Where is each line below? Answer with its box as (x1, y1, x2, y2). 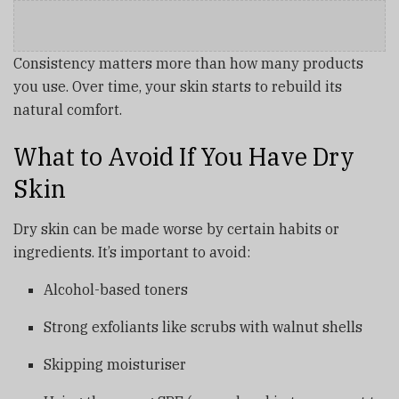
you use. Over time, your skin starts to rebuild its (13, 77, 342, 95)
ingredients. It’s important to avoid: (13, 242, 250, 261)
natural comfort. (13, 100, 122, 118)
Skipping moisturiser (44, 354, 187, 373)
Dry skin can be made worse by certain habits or (13, 219, 339, 238)
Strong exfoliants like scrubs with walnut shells (44, 317, 363, 336)
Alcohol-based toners (44, 280, 189, 298)
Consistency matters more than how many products (13, 53, 363, 72)
